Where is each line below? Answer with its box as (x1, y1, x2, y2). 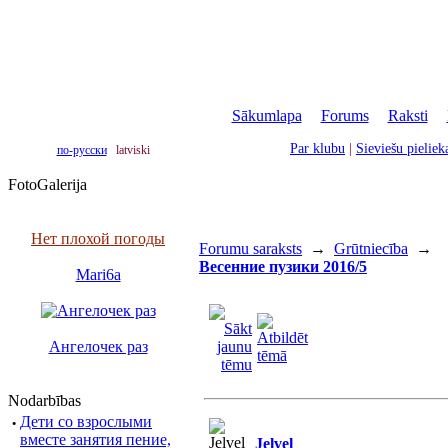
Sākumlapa (231, 107, 302, 124)
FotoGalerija (8, 176, 87, 193)
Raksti (387, 107, 428, 124)
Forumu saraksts (199, 240, 302, 257)
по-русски (56, 143, 107, 157)
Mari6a (75, 266, 121, 283)
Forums (320, 107, 369, 124)
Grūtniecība (334, 240, 408, 257)
